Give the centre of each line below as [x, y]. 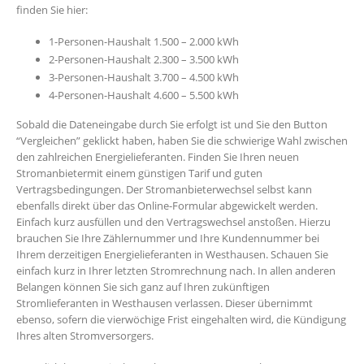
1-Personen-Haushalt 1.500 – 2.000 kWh [144, 42]
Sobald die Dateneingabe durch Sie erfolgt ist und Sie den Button [172, 125]
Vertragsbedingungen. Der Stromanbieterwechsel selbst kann [164, 190]
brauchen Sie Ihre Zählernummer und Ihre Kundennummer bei [168, 238]
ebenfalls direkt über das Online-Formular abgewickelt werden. [167, 206]
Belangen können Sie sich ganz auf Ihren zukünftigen [143, 287]
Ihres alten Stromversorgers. [85, 336]
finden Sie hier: [52, 9]
